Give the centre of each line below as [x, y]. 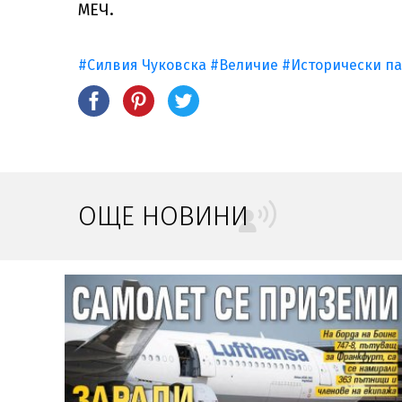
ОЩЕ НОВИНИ [163, 216]
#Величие [244, 65]
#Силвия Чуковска [142, 65]
